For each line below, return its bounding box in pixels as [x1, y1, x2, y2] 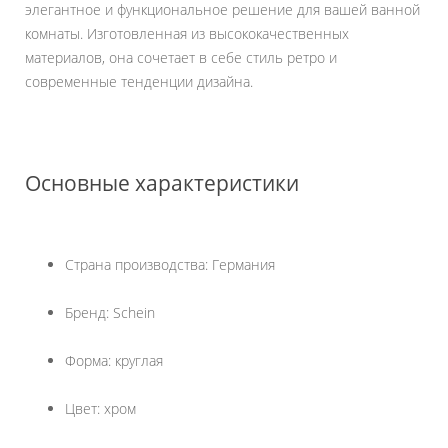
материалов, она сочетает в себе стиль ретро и [25, 48, 337, 68]
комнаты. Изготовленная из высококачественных [25, 24, 349, 44]
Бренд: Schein [65, 303, 155, 323]
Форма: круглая [65, 351, 163, 371]
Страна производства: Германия [65, 255, 275, 275]
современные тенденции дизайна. [25, 72, 253, 92]
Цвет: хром [65, 399, 136, 419]
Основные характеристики [25, 169, 299, 198]
